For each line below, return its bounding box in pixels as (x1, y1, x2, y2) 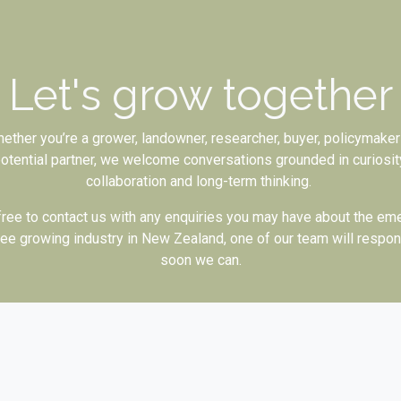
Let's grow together (8, 70, 393, 120)
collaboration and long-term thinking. (86, 173, 315, 190)
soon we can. (159, 252, 242, 269)
